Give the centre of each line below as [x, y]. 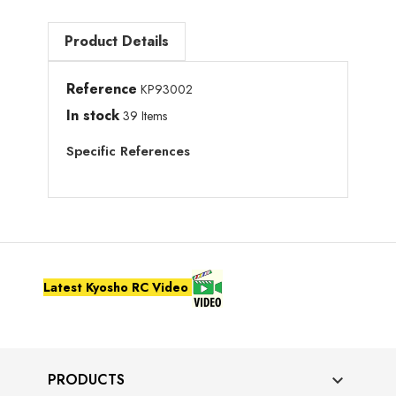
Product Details [117, 41]
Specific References [128, 151]
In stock [93, 115]
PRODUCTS [86, 379]
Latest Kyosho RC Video [118, 287]
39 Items [145, 116]
